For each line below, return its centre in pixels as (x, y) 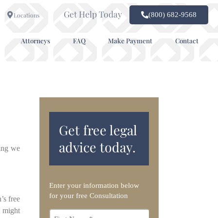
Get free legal (98, 130)
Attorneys (35, 40)
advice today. (97, 147)
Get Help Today (93, 14)
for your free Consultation (89, 196)
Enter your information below (94, 185)
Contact (187, 40)
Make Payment (130, 40)
